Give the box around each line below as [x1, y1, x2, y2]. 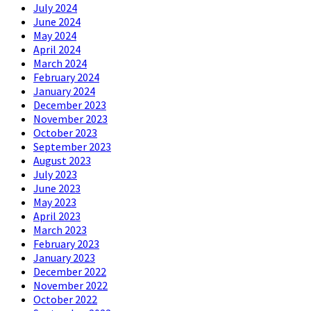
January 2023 [33, 251, 95, 265]
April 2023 [33, 209, 81, 224]
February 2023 [33, 237, 99, 251]
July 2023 [33, 167, 77, 182]
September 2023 [33, 140, 111, 154]
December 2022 [33, 264, 106, 279]
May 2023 [33, 195, 76, 210]
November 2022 [33, 278, 108, 293]
